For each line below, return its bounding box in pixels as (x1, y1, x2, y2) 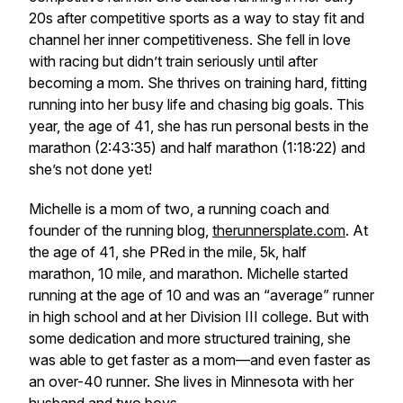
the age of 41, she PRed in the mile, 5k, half (29, 243, 307, 261)
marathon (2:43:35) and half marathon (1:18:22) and (29, 139, 365, 157)
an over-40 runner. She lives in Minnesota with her (29, 372, 354, 390)
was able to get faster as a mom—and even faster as (29, 351, 371, 369)
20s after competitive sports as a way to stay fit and (29, 9, 364, 27)
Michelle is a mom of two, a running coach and (29, 200, 329, 218)
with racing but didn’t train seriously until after (29, 52, 318, 70)
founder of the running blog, (29, 221, 212, 239)
